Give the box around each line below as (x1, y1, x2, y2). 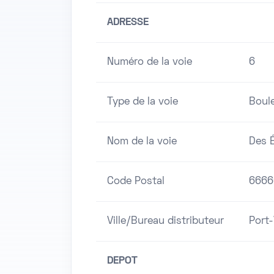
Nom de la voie (107, 137, 177, 147)
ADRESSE (107, 18, 149, 28)
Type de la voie (107, 97, 178, 108)
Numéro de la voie (107, 57, 192, 68)
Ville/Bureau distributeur (107, 217, 224, 227)
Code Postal (107, 177, 165, 187)
